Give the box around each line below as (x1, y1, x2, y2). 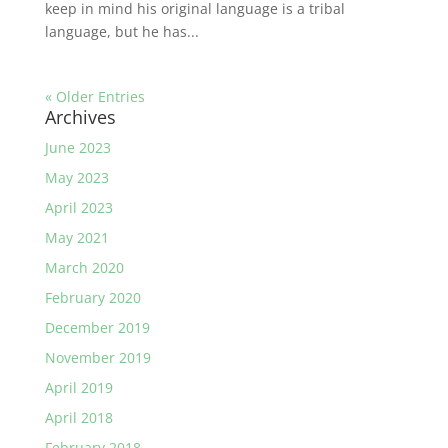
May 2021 (44, 228, 109, 247)
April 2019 (44, 378, 113, 397)
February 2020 (44, 288, 141, 307)
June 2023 (44, 138, 111, 157)
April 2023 (44, 198, 113, 217)
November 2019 (44, 348, 151, 367)
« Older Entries (44, 87, 145, 106)
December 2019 (44, 318, 150, 337)
